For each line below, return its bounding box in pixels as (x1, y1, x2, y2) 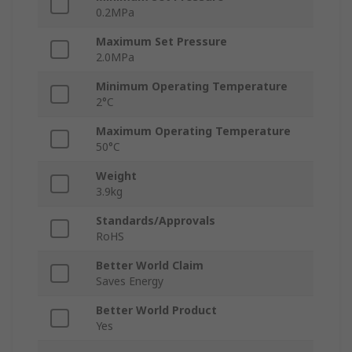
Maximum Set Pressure (96, 34, 227, 49)
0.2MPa (96, 5, 134, 20)
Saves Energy (96, 273, 163, 289)
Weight (96, 168, 137, 184)
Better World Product (96, 302, 217, 318)
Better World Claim (96, 258, 203, 273)
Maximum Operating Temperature (96, 123, 291, 139)
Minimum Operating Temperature (96, 79, 288, 94)
